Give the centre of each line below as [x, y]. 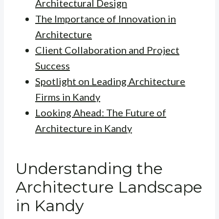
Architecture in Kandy [84, 128]
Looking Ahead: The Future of [101, 113]
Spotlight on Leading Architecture [110, 81]
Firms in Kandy [68, 97]
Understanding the [89, 169]
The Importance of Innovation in [106, 19]
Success [53, 66]
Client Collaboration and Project [107, 50]
